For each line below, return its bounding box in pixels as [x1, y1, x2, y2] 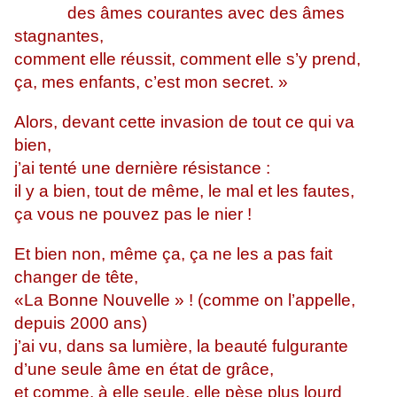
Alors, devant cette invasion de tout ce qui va [14, 113, 354, 132]
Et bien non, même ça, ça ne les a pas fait [14, 245, 332, 264]
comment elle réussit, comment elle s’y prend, [14, 50, 361, 69]
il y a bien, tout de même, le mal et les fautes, [14, 182, 354, 201]
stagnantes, [14, 27, 104, 46]
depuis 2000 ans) [14, 314, 152, 333]
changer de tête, [14, 268, 138, 287]
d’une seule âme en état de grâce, [14, 360, 274, 379]
